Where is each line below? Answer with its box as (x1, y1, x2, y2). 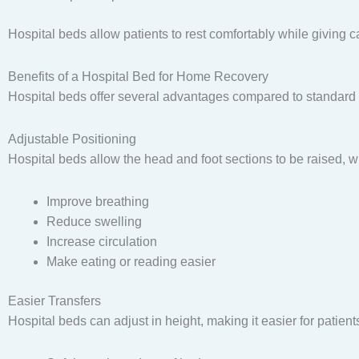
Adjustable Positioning (8, 132, 136, 147)
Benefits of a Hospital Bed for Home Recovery (8, 70, 268, 84)
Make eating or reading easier (46, 255, 216, 269)
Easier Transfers (8, 294, 101, 309)
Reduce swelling (46, 215, 142, 229)
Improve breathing (46, 195, 149, 209)
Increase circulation (46, 235, 157, 249)
